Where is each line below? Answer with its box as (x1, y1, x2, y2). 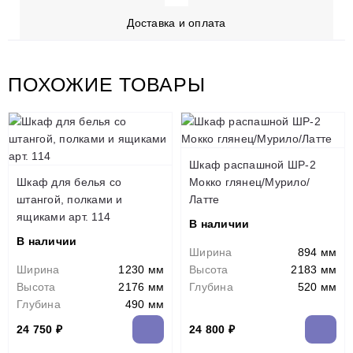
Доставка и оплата (127, 17, 226, 29)
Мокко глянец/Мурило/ (189, 176, 310, 188)
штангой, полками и (17, 193, 123, 206)
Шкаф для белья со (17, 176, 122, 188)
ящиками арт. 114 (17, 210, 110, 223)
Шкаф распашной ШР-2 (189, 158, 316, 171)
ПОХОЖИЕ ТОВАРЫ (8, 73, 206, 95)
